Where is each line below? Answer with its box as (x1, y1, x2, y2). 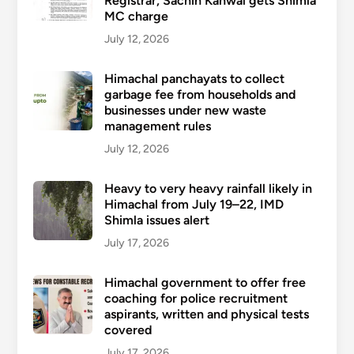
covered (104, 322, 152, 337)
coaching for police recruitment (104, 290, 288, 306)
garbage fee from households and (104, 86, 296, 102)
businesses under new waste (104, 102, 266, 118)
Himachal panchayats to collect (104, 70, 284, 86)
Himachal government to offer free (104, 274, 306, 290)
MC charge (104, 8, 168, 24)
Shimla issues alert (104, 212, 209, 228)
